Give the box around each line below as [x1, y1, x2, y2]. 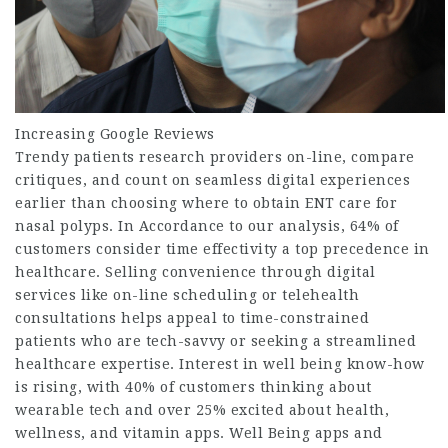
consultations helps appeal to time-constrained [15, 310, 369, 327]
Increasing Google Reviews [15, 126, 215, 143]
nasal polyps [15, 218, 109, 235]
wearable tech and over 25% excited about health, [15, 402, 389, 419]
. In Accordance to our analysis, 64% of [109, 218, 399, 235]
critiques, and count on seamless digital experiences [15, 172, 410, 189]
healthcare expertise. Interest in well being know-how [15, 356, 425, 373]
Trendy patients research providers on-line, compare [15, 149, 415, 166]
